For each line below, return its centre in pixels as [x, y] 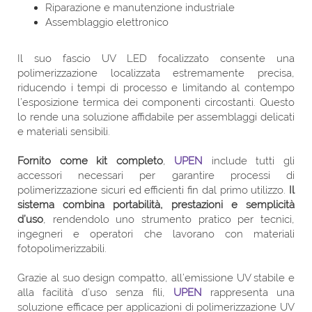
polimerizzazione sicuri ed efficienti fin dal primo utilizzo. [153, 190]
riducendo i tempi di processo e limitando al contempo [156, 87]
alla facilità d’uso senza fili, [95, 292]
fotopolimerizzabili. [62, 248]
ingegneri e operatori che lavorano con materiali [156, 234]
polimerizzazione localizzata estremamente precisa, [156, 73]
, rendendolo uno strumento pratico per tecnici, [169, 219]
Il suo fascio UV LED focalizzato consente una [156, 58]
